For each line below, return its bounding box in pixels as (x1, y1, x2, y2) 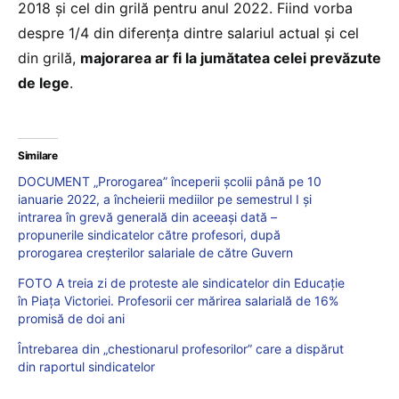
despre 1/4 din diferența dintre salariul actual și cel (18, 23, 359, 42)
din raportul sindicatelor (18, 358, 155, 374)
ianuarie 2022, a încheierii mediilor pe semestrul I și (18, 191, 312, 207)
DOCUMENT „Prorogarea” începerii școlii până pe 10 (18, 173, 322, 189)
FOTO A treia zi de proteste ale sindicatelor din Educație (18, 274, 345, 290)
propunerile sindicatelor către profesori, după (18, 226, 281, 242)
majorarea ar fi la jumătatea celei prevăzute (80, 48, 381, 67)
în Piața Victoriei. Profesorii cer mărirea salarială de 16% (18, 292, 338, 308)
